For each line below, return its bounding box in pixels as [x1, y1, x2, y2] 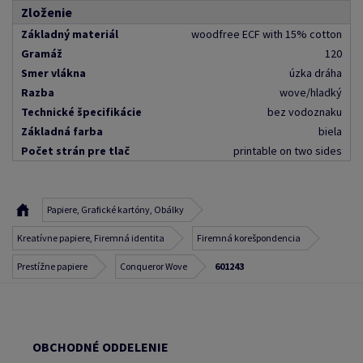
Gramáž [21, 46, 62, 61]
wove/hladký [280, 85, 342, 100]
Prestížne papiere [17, 260, 88, 272]
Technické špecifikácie [21, 105, 142, 119]
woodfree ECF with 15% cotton [191, 27, 342, 41]
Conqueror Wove [120, 260, 187, 272]
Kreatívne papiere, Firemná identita [17, 232, 164, 244]
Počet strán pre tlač [21, 143, 130, 158]
